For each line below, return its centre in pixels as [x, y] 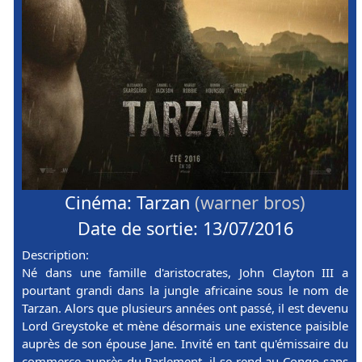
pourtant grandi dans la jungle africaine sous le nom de [185, 290]
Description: [55, 255]
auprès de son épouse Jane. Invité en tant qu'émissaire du [185, 344]
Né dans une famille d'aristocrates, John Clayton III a [185, 273]
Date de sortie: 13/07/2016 [185, 229]
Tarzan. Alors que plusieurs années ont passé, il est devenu [185, 308]
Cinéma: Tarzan [130, 203]
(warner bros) [250, 203]
